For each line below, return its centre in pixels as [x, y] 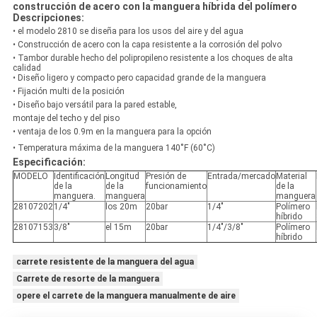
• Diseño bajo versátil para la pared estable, [94, 105]
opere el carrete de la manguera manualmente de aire [126, 296]
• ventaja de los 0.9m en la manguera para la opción [112, 132]
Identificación [79, 177]
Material [291, 177]
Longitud [122, 177]
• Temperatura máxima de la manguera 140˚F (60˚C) [114, 148]
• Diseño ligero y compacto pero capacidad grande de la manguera [139, 78]
